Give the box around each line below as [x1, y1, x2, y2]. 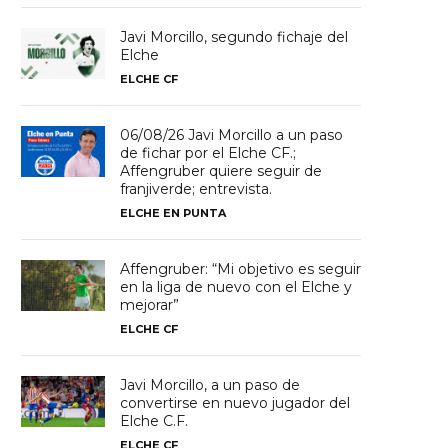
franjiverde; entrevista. [120, 180, 273, 199]
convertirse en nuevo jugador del [120, 394, 351, 413]
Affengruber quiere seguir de [120, 162, 323, 181]
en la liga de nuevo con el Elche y [120, 278, 353, 297]
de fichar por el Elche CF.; [120, 144, 297, 163]
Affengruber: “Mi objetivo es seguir [120, 260, 362, 279]
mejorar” [120, 296, 180, 315]
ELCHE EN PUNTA [120, 206, 227, 221]
